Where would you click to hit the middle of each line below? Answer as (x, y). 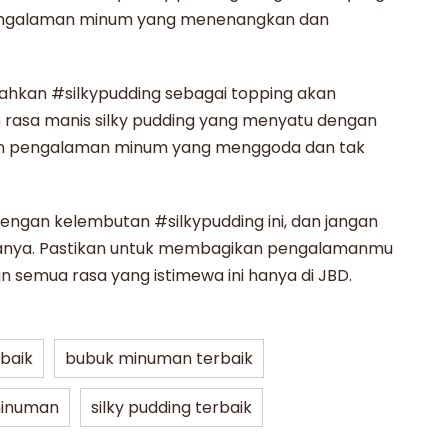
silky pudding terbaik (171, 407)
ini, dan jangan (321, 221)
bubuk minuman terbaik (159, 358)
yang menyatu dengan (286, 120)
